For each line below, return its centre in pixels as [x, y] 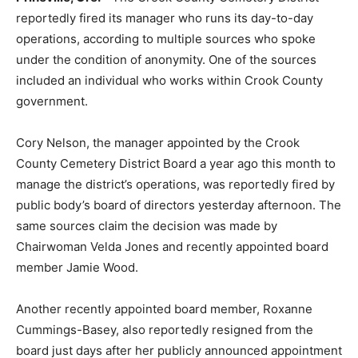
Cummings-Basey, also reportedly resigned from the [165, 330]
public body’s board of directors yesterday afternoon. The [179, 205]
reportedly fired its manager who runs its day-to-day [165, 18]
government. [52, 101]
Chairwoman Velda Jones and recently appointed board [172, 247]
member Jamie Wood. [77, 268]
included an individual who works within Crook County [169, 81]
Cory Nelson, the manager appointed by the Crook [158, 143]
